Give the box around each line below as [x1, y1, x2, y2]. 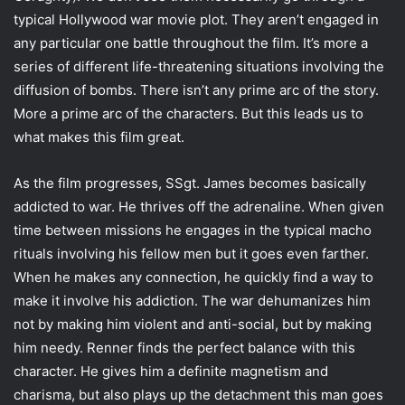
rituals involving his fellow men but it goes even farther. [14, 245, 369, 263]
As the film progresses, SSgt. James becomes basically [14, 174, 366, 193]
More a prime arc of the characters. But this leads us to [14, 105, 363, 123]
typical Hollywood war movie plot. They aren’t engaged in [14, 11, 379, 29]
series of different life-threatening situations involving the [14, 58, 384, 76]
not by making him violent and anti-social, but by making [14, 316, 372, 334]
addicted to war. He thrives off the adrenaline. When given [14, 198, 384, 216]
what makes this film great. [14, 128, 184, 146]
